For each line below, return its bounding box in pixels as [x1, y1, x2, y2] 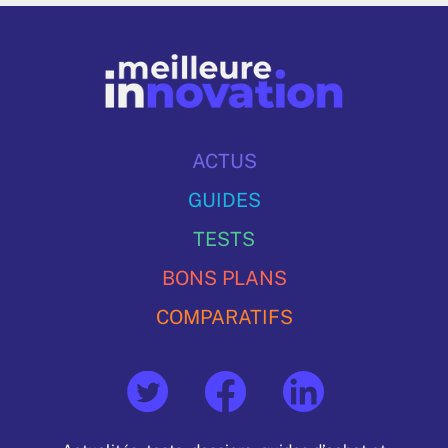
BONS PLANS [161, 266, 287, 290]
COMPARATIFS [155, 305, 293, 329]
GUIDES [187, 188, 261, 212]
